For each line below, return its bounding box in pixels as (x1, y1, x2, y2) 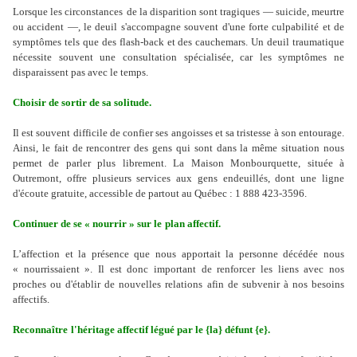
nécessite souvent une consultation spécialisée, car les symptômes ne (13, 51, 344, 63)
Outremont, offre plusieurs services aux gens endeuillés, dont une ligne (13, 172, 344, 184)
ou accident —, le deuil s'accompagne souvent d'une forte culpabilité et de (13, 21, 344, 33)
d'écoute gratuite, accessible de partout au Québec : (13, 187, 233, 199)
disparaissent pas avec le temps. (13, 66, 148, 78)
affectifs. (13, 293, 49, 305)
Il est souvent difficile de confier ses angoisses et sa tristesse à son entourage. (13, 127, 344, 139)
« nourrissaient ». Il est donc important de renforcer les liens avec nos (13, 263, 344, 275)
